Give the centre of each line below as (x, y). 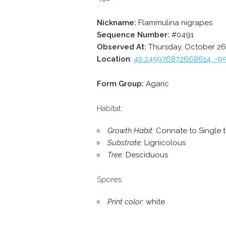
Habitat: (109, 108)
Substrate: (125, 143)
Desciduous (146, 155)
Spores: (110, 180)
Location (114, 59)
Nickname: (117, 23)
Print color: (126, 202)
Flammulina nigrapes (174, 23)
